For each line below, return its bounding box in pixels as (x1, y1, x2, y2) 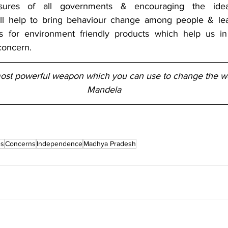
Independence (37, 139, 82, 148)
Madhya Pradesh (83, 139, 136, 148)
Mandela (87, 84, 121, 95)
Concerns (5, 139, 36, 148)
